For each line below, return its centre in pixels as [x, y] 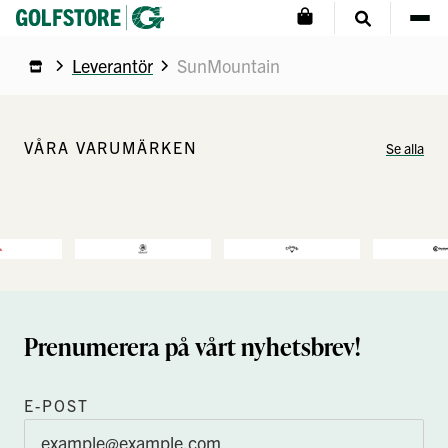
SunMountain [228, 65]
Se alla [405, 148]
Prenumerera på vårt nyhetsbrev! [192, 346]
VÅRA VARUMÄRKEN [111, 147]
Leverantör [112, 65]
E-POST [56, 405]
